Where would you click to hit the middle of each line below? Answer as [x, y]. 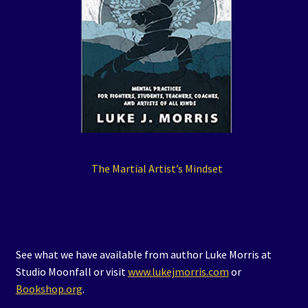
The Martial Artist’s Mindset [157, 169]
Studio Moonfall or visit [71, 272]
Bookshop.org [49, 289]
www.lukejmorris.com [178, 272]
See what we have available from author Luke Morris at [143, 255]
